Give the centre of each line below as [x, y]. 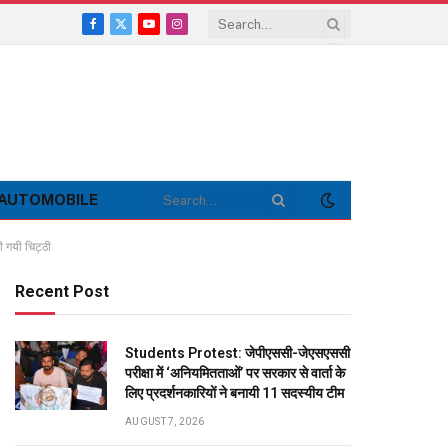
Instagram [208, 32]
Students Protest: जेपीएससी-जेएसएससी [237, 353]
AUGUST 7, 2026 [165, 421]
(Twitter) [147, 53]
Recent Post [62, 291]
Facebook [124, 32]
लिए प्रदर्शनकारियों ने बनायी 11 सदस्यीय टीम [234, 393]
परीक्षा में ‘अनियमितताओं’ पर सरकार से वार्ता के [235, 373]
